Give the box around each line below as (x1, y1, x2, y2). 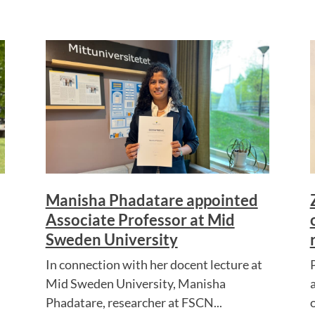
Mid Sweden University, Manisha (45, 275, 226, 291)
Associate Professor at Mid (45, 210, 235, 229)
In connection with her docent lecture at (45, 256, 262, 272)
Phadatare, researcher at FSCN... (45, 294, 222, 310)
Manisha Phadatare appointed (45, 190, 258, 210)
